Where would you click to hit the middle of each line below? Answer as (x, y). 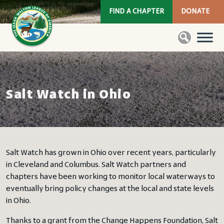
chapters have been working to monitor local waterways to (110, 177)
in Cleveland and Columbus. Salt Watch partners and (96, 165)
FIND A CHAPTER (136, 12)
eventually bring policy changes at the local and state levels (110, 189)
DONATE (195, 12)
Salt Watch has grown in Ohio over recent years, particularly (111, 153)
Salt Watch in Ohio (68, 95)
